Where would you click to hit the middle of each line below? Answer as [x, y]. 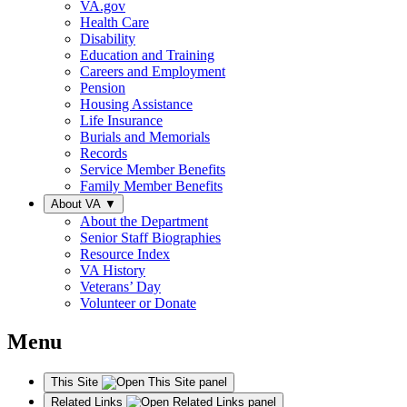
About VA [78, 204]
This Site [76, 382]
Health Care [114, 23]
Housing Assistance [136, 104]
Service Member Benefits [153, 170]
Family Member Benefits [151, 186]
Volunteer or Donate [138, 303]
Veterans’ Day [120, 287]
